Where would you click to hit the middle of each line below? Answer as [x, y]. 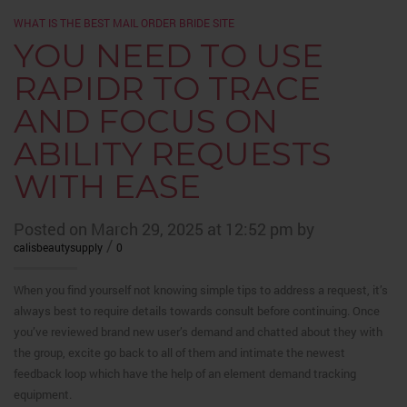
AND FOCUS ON [146, 121]
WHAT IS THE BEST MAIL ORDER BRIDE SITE [124, 23]
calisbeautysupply [58, 247]
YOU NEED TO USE [169, 55]
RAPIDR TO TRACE [167, 88]
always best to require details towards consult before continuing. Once [197, 311]
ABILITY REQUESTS [173, 154]
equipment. [43, 394]
